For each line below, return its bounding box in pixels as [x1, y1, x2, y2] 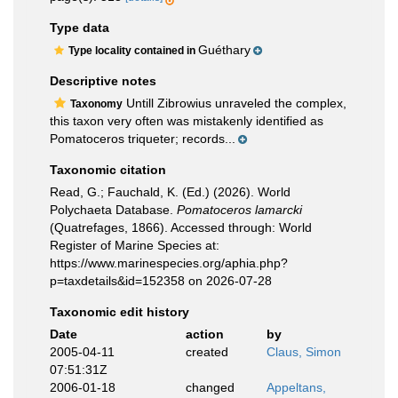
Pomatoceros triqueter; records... [50, 131, 235, 146]
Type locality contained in [68, 44, 198, 57]
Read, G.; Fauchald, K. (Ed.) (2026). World [50, 185, 291, 199]
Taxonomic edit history [50, 305, 189, 319]
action [185, 327, 224, 341]
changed [185, 380, 235, 394]
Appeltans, [267, 380, 326, 394]
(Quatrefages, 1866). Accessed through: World [50, 220, 312, 235]
